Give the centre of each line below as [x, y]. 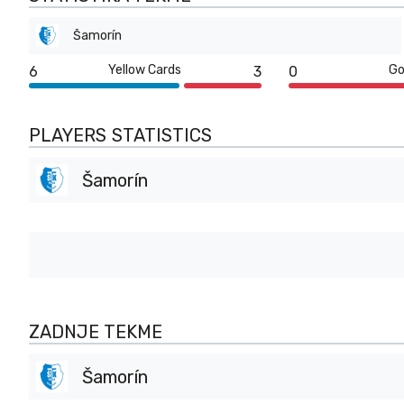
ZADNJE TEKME [96, 332]
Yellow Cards [145, 70]
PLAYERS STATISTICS [120, 135]
